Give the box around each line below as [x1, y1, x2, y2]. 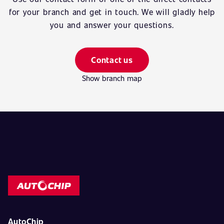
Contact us [91, 54, 133, 65]
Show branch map [82, 73, 142, 83]
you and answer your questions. [50, 19, 174, 30]
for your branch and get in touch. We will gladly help [8, 6, 215, 17]
